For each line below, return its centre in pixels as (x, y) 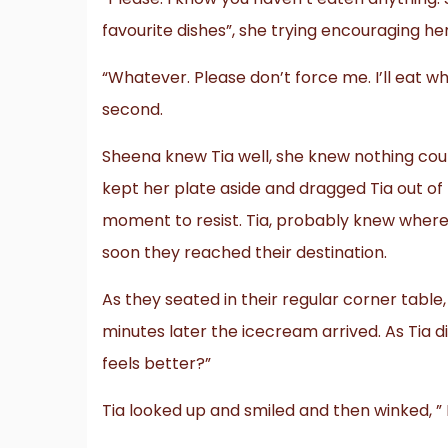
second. (132, 109)
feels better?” (156, 363)
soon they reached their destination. (244, 252)
